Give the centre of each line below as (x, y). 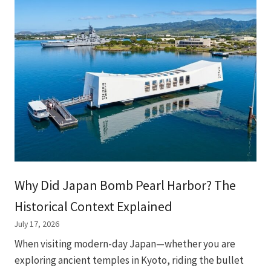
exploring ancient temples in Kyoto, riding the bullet (129, 260)
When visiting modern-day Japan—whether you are (125, 243)
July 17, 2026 (37, 224)
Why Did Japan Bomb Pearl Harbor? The (125, 185)
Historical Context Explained (93, 207)
